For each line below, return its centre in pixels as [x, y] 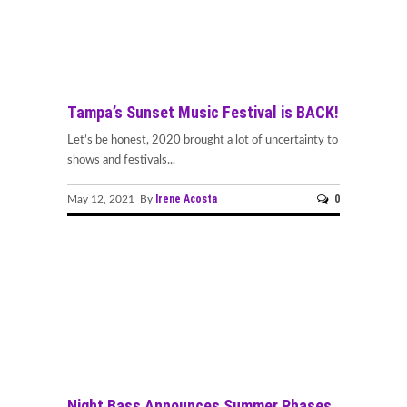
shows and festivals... [121, 161]
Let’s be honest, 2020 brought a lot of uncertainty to [203, 141]
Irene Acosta [186, 199]
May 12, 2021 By [111, 199]
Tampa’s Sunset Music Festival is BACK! [203, 113]
